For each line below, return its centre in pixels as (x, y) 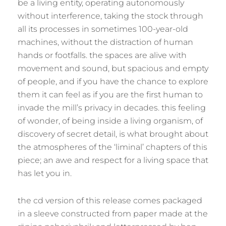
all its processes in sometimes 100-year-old (103, 29)
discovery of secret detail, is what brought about (113, 134)
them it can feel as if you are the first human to (110, 95)
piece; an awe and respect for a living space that (113, 160)
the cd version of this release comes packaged (110, 201)
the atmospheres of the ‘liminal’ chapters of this (112, 147)
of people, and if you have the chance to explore (113, 81)
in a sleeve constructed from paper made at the (113, 214)
